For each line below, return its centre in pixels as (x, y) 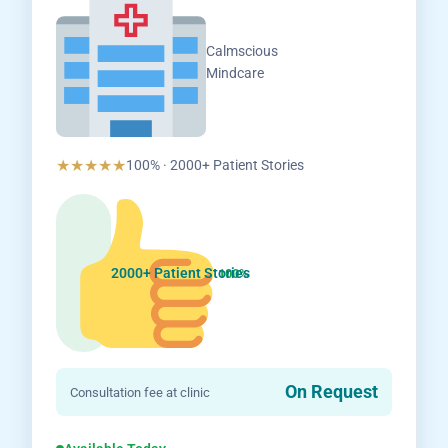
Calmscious (242, 51)
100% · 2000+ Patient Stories (215, 165)
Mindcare (235, 73)
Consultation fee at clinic (140, 392)
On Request (331, 391)
